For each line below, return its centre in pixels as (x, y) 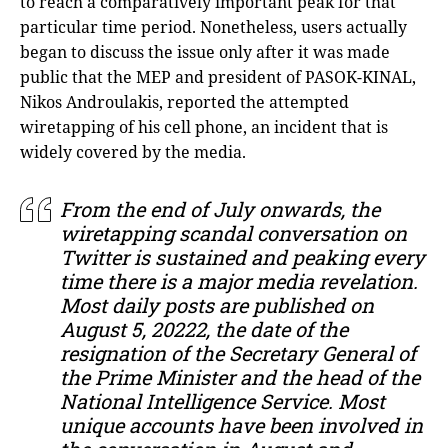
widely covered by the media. (133, 151)
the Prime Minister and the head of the (240, 376)
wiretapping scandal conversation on (233, 232)
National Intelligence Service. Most (222, 400)
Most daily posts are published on (217, 304)
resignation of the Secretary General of (238, 352)
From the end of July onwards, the (220, 208)
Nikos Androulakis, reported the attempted (184, 101)
